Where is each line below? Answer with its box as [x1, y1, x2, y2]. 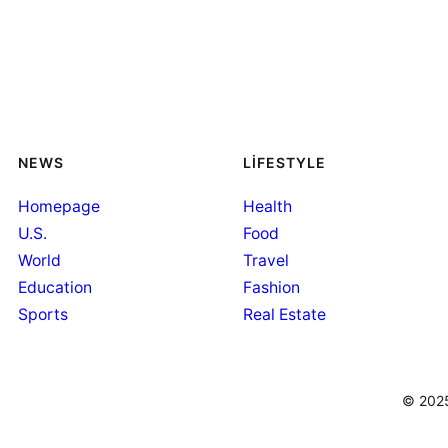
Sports [18, 305, 68, 325]
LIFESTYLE [243, 153, 326, 171]
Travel [243, 251, 289, 271]
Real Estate [243, 305, 326, 325]
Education [18, 278, 92, 298]
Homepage [18, 197, 100, 217]
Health [243, 197, 292, 217]
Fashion [243, 278, 300, 298]
